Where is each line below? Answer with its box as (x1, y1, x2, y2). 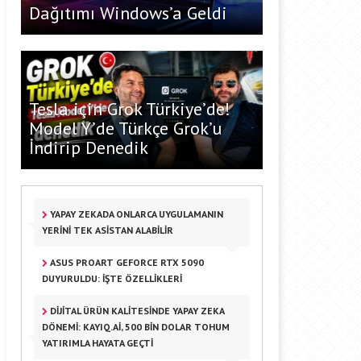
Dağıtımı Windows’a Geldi (29, 2, 227, 24)
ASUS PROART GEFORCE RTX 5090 (48, 256, 204, 268)
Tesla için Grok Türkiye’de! (29, 98, 230, 120)
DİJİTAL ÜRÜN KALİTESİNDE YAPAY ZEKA (48, 305, 225, 317)
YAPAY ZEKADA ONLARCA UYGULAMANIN (48, 208, 223, 220)
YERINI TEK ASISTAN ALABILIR (42, 224, 173, 236)
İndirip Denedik (29, 136, 148, 159)
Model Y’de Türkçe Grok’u (29, 117, 222, 139)
